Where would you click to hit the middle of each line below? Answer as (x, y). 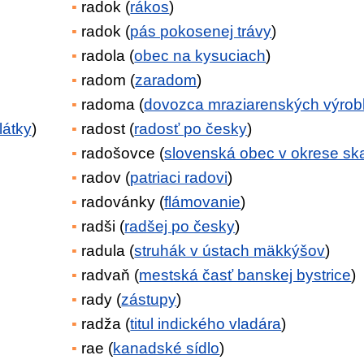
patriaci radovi (179, 178)
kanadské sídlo (167, 348)
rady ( (102, 299)
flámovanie (203, 202)
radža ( (106, 324)
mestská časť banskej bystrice (245, 275)
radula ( (108, 251)
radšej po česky (180, 226)
